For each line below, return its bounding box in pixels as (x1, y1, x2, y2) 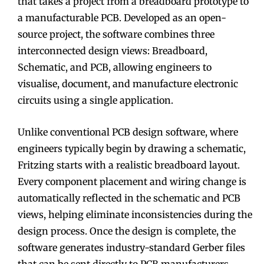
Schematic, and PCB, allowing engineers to (18, 61, 212, 73)
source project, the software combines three (18, 28, 214, 40)
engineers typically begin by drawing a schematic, (18, 142, 246, 154)
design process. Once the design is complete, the (18, 225, 236, 237)
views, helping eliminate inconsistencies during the (18, 208, 252, 220)
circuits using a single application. (18, 94, 173, 106)
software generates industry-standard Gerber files (18, 241, 245, 253)
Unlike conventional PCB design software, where (18, 126, 238, 138)
